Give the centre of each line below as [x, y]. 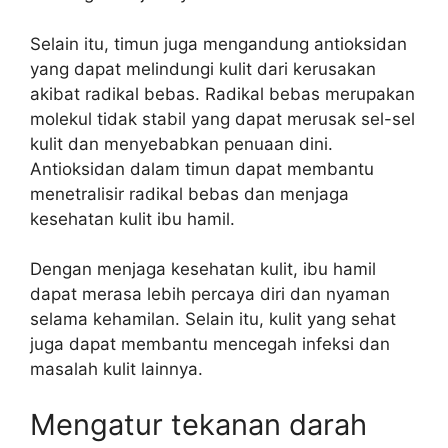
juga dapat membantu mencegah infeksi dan [210, 344]
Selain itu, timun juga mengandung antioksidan [218, 43]
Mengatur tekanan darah [198, 424]
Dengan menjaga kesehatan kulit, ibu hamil [203, 269]
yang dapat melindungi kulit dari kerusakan [203, 68]
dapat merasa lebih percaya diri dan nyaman [210, 294]
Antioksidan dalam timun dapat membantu [202, 168]
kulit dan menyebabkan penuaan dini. [181, 143]
